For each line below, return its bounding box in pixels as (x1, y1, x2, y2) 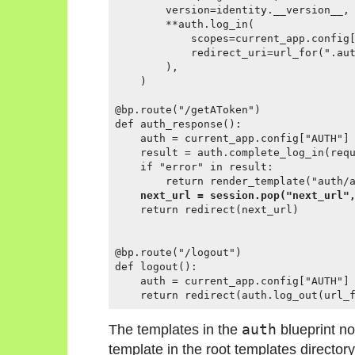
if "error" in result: (115, 161, 273, 174)
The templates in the (109, 321, 242, 338)
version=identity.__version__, (115, 4, 349, 17)
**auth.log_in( (115, 18, 254, 31)
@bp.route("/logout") (115, 246, 242, 259)
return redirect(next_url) (115, 204, 299, 216)
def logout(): (115, 261, 197, 273)
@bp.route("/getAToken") (115, 104, 261, 116)
